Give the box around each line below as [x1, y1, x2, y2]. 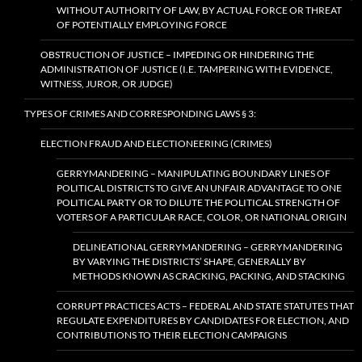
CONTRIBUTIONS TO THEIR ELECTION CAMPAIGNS [57, 329, 287, 341]
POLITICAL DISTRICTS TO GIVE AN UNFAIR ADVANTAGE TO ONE [57, 182, 342, 194]
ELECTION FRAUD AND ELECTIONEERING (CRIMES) [40, 137, 272, 149]
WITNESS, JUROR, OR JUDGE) [40, 78, 173, 90]
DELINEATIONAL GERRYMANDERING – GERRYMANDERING [73, 241, 343, 253]
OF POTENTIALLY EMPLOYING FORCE [57, 19, 227, 31]
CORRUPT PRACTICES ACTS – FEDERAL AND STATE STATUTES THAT [57, 300, 354, 312]
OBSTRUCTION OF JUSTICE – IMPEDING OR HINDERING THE [40, 48, 314, 61]
